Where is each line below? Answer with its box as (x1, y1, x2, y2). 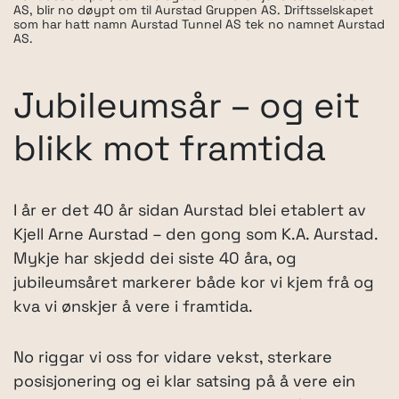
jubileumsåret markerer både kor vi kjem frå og (13, 275, 374, 293)
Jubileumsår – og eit (13, 91, 360, 127)
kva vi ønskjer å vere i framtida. (13, 299, 253, 317)
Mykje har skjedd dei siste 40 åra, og (13, 251, 297, 269)
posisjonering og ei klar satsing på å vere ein (13, 374, 355, 392)
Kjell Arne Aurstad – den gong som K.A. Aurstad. (13, 227, 378, 245)
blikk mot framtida (13, 134, 326, 170)
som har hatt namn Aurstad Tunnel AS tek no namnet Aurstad (13, 19, 385, 33)
